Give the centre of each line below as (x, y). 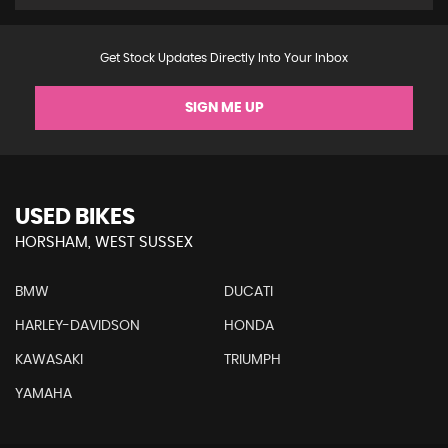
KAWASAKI (49, 359)
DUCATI (248, 291)
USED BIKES (75, 216)
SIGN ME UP (224, 107)
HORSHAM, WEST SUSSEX (104, 242)
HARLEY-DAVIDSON (77, 325)
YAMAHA (43, 393)
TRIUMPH (252, 359)
